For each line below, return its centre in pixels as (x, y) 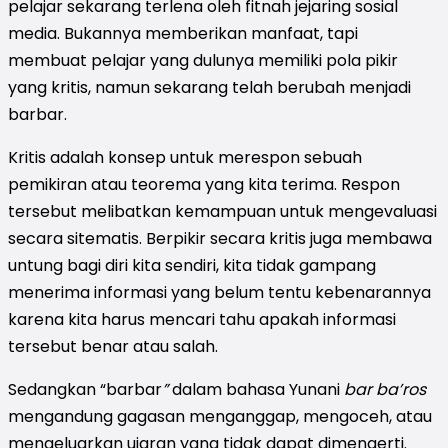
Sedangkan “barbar (85, 389)
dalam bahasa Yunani (256, 389)
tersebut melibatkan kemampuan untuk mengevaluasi (222, 211)
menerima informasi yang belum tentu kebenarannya (219, 292)
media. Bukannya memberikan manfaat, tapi (183, 33)
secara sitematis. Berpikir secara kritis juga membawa (220, 238)
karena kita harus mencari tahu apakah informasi (202, 319)
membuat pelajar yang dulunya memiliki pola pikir (203, 60)
